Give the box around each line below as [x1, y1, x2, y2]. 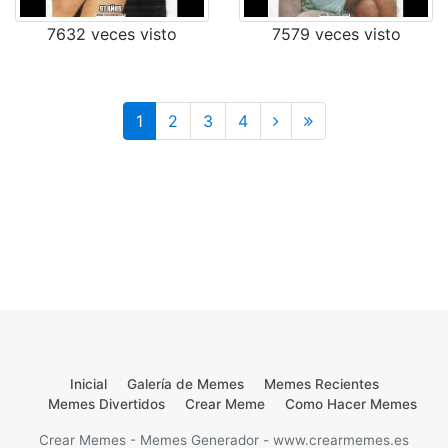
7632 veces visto [47, 24, 177, 44]
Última [277, 110, 327, 130]
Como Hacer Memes [284, 396, 417, 412]
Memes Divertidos [47, 396, 165, 412]
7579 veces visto [271, 24, 401, 44]
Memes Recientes [263, 376, 379, 392]
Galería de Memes [126, 376, 244, 392]
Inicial [69, 376, 107, 392]
